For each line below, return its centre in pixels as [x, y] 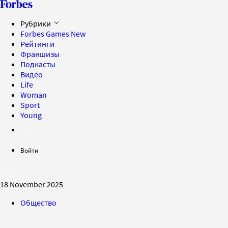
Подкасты [38, 64]
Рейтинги [37, 44]
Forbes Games [46, 34]
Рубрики [36, 23]
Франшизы [40, 54]
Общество [38, 203]
